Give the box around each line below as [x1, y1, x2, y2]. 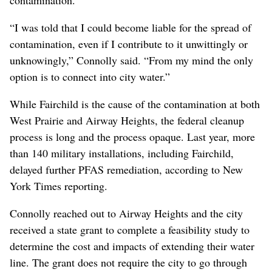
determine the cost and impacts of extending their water [10, 238, 254, 253]
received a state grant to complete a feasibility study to [10, 222, 250, 237]
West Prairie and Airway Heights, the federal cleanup [10, 112, 244, 127]
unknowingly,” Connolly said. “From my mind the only [10, 52, 253, 67]
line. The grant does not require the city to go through [10, 254, 247, 270]
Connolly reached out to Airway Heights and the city [10, 205, 243, 220]
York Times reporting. [10, 178, 107, 193]
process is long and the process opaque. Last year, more [10, 129, 255, 144]
